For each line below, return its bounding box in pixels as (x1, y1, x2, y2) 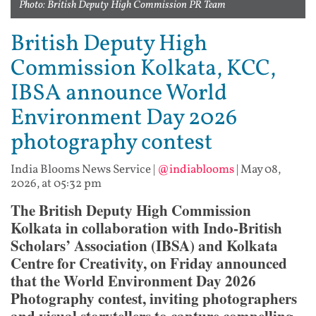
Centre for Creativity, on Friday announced (11, 252, 287, 274)
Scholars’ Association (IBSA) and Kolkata (11, 234, 278, 256)
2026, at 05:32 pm (11, 175, 102, 192)
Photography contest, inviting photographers (11, 287, 297, 309)
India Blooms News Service (11, 161, 151, 178)
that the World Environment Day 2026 (11, 269, 256, 291)
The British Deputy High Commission (11, 199, 251, 221)
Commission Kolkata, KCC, (11, 53, 276, 85)
